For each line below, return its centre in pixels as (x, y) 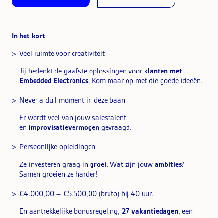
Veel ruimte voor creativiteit (62, 53)
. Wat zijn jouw (129, 164)
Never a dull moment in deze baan (72, 100)
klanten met (163, 71)
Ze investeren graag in (54, 164)
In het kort (28, 36)
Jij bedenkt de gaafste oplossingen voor (81, 71)
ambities (168, 164)
